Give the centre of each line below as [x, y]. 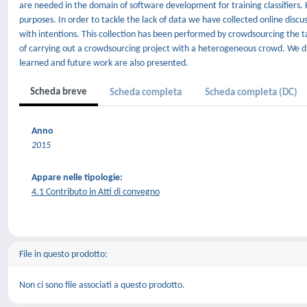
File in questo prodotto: [63, 255]
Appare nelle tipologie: [77, 178]
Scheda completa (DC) [251, 93]
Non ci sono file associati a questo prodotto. [102, 285]
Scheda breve [59, 92]
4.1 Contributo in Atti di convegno [96, 192]
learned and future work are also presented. [104, 63]
